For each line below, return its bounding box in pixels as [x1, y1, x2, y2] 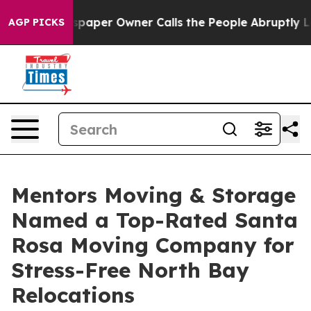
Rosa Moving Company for [11, 232, 294, 258]
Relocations [11, 282, 135, 308]
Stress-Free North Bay [11, 257, 249, 283]
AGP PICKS [8, 16, 65, 28]
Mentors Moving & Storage [11, 182, 296, 208]
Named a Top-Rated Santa [11, 207, 298, 233]
